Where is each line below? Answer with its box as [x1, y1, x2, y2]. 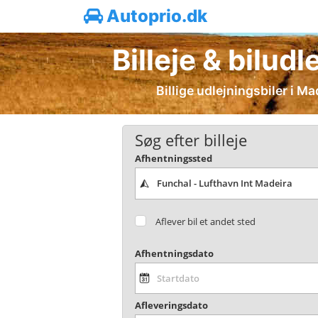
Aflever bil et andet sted [155, 214, 256, 228]
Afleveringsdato [134, 299, 208, 312]
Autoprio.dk [103, 6, 207, 26]
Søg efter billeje [134, 128, 247, 151]
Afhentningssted [134, 152, 212, 165]
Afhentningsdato [134, 246, 214, 260]
